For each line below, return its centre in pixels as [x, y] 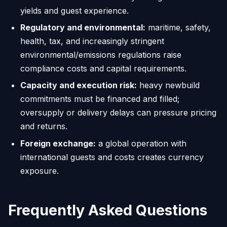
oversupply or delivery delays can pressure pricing [118, 113]
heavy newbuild [168, 85]
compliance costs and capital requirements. [103, 69]
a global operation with [141, 143]
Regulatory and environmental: [83, 28]
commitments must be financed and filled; [100, 99]
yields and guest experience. [74, 10]
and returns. [44, 126]
